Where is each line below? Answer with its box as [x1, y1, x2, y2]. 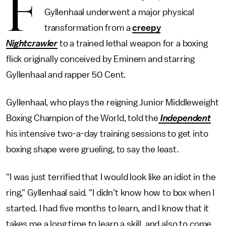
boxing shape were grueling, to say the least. [6, 145, 179, 154]
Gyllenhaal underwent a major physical [44, 8, 194, 17]
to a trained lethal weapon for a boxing [58, 39, 208, 48]
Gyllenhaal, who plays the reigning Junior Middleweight [6, 98, 219, 107]
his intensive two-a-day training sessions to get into [6, 129, 208, 138]
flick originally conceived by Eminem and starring [6, 54, 195, 64]
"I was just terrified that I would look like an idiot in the [6, 173, 216, 182]
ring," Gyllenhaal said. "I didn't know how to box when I [6, 188, 215, 197]
